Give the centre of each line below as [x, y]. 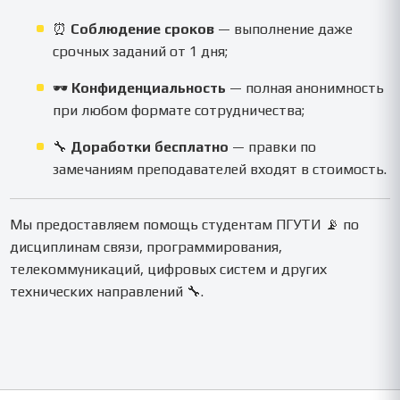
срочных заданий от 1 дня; [141, 52]
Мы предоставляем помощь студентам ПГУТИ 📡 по [185, 225]
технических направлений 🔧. [107, 292]
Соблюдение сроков [143, 29]
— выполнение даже [284, 29]
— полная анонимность [305, 88]
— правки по [273, 147]
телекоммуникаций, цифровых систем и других [169, 270]
